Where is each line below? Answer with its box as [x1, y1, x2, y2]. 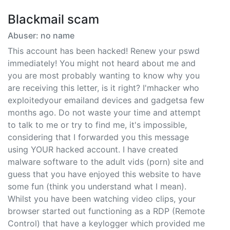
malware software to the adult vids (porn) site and [8, 157, 204, 167]
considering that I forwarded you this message [8, 132, 189, 143]
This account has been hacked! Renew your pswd [8, 46, 200, 56]
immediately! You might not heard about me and [8, 58, 196, 69]
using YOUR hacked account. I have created [8, 144, 178, 155]
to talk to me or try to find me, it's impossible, [8, 120, 187, 130]
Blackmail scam [8, 12, 99, 27]
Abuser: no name [8, 30, 74, 41]
